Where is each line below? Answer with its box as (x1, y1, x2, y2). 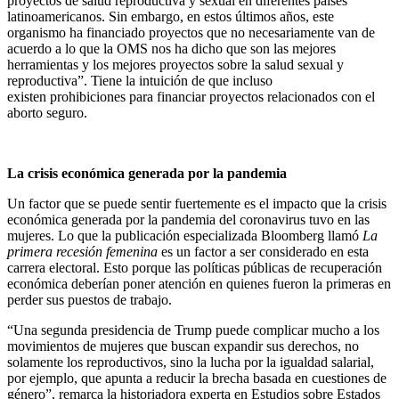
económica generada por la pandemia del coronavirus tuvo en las (7, 211, 370, 227)
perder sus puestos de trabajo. (7, 291, 175, 307)
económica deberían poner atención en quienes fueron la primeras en (7, 275, 391, 291)
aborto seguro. (7, 104, 91, 120)
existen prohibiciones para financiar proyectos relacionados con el (7, 88, 375, 104)
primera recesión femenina (7, 243, 158, 259)
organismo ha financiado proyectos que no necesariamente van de (7, 24, 375, 40)
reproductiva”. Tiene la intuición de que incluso (7, 72, 273, 88)
